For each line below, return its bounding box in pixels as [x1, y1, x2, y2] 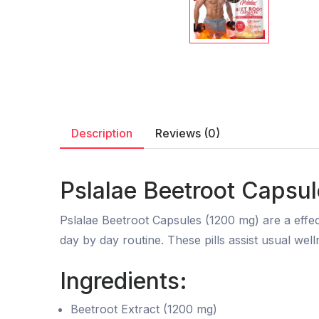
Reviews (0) [155, 125, 220, 140]
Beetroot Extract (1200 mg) [70, 301, 217, 316]
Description [71, 125, 132, 140]
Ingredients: [60, 266, 187, 295]
